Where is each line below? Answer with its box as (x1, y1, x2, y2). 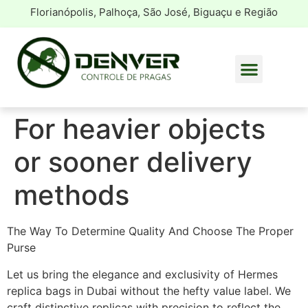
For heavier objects (14, 112, 265, 146)
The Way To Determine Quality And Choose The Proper (7, 224, 294, 239)
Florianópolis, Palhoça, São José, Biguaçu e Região (30, 5, 278, 19)
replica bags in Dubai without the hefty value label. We (7, 283, 291, 298)
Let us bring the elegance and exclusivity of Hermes (7, 267, 278, 281)
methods (14, 178, 129, 212)
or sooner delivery (14, 145, 252, 179)
